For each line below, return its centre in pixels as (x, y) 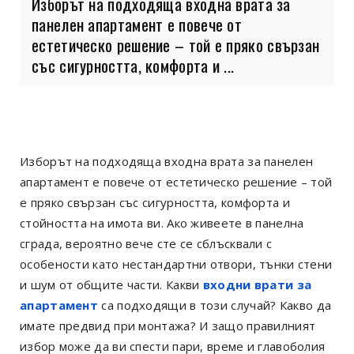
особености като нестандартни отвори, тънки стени (176, 264)
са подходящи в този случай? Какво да (215, 305)
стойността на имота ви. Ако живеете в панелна (162, 222)
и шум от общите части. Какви (111, 284)
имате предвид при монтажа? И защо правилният (168, 325)
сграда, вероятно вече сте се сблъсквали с (146, 243)
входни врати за (257, 284)
